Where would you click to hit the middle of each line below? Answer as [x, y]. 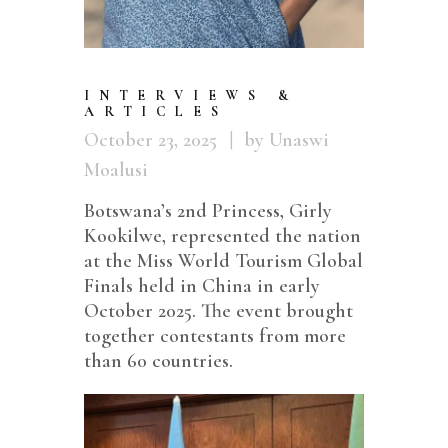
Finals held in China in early [202, 286]
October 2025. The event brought [218, 311]
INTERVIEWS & [191, 96]
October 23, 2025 [150, 140]
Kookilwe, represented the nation [222, 236]
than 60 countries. [158, 361]
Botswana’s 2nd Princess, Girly [208, 211]
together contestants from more [215, 336]
